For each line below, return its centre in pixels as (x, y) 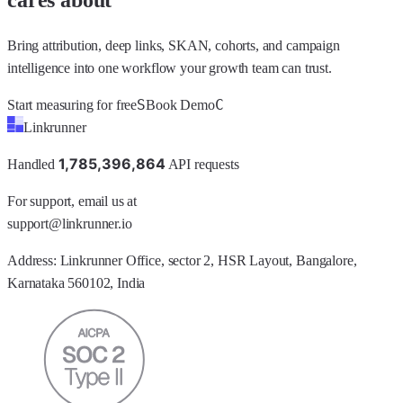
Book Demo (180, 105)
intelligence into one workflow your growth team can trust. (170, 68)
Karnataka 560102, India (76, 283)
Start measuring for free (72, 105)
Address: (34, 261)
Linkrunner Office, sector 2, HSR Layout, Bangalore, (208, 261)
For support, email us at (72, 201)
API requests (203, 165)
